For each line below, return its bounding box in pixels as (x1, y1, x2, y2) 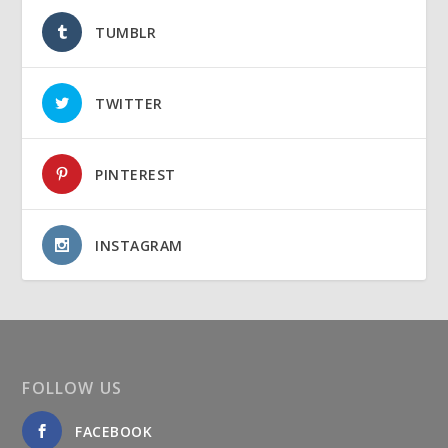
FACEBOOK (75, 421, 153, 441)
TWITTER (95, 93, 163, 113)
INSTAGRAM (95, 235, 183, 255)
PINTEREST (95, 164, 176, 184)
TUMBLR (95, 22, 157, 42)
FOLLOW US (22, 376, 123, 399)
